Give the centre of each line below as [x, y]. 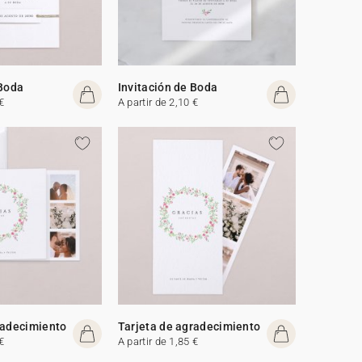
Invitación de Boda [168, 87]
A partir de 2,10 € [158, 102]
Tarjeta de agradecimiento [189, 326]
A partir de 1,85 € [158, 341]
